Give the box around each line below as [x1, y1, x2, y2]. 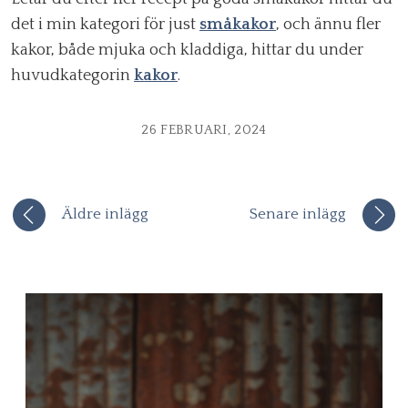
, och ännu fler [276, 15, 381, 35]
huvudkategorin [11, 66, 134, 86]
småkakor [199, 15, 276, 35]
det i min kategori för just [11, 15, 199, 35]
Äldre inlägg [62, 206, 148, 223]
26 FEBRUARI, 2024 [141, 122, 267, 138]
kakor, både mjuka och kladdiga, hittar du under [11, 41, 363, 60]
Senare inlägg [250, 206, 346, 223]
